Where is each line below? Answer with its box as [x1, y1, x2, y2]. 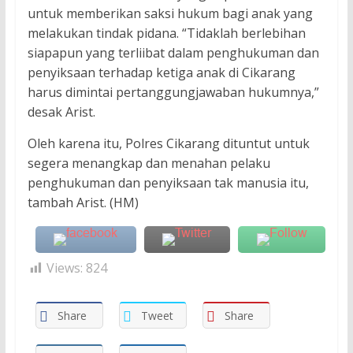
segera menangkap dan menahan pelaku [27, 154, 270, 172]
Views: [46, 258, 83, 277]
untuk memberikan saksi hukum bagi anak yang [27, 4, 313, 22]
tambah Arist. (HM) [27, 193, 139, 211]
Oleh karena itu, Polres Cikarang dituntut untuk [27, 134, 310, 152]
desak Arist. [27, 102, 95, 121]
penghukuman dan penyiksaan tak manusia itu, [27, 173, 309, 191]
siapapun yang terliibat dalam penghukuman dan [27, 43, 319, 61]
